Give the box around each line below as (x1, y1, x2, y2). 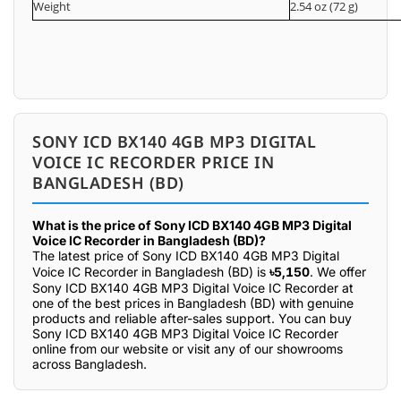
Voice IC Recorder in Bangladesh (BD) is (32, 264, 269, 279)
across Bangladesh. (32, 356, 147, 371)
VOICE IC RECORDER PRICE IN (32, 151, 274, 173)
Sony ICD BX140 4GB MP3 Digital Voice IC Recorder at (32, 280, 354, 295)
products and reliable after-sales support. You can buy (32, 311, 352, 326)
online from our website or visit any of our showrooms (32, 341, 343, 356)
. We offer (310, 264, 366, 279)
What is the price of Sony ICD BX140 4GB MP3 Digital (32, 218, 352, 233)
